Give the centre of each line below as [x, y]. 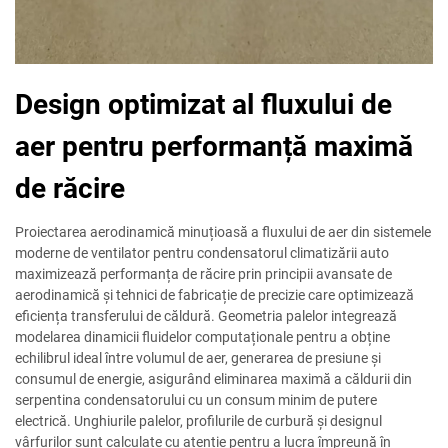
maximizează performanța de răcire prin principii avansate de [203, 274]
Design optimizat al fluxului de [203, 105]
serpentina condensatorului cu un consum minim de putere [196, 400]
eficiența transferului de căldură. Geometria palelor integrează [206, 316]
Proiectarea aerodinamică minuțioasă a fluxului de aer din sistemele [223, 232]
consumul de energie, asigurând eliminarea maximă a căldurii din [213, 379]
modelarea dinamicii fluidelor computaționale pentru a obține [202, 337]
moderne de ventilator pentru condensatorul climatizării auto [202, 253]
